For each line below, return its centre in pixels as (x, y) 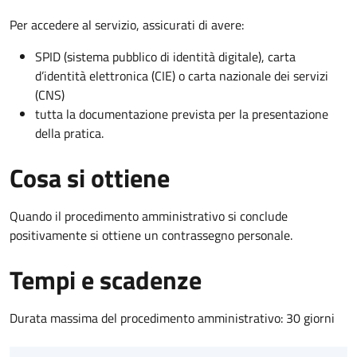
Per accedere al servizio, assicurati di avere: (127, 24)
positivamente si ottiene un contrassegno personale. (151, 235)
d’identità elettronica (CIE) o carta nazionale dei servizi (182, 75)
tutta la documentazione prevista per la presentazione (182, 114)
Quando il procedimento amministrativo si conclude (149, 216)
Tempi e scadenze (106, 279)
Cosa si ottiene (90, 177)
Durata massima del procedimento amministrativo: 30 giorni (172, 318)
